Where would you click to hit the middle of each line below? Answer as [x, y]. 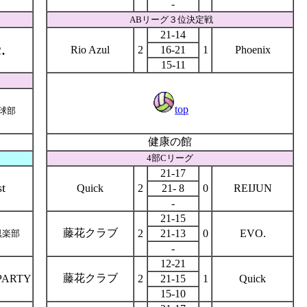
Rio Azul [90, 50]
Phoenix [253, 50]
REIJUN [253, 188]
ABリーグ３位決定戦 [171, 20]
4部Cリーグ [170, 158]
